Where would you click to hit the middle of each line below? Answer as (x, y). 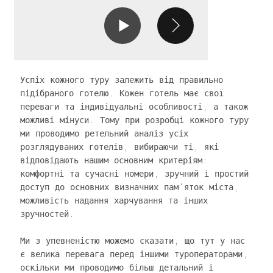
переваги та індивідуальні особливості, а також (134, 106)
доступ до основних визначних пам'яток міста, (129, 187)
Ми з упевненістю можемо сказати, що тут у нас (132, 240)
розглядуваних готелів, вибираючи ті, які (119, 147)
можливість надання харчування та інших (114, 200)
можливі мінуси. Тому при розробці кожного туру (134, 120)
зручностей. (47, 214)
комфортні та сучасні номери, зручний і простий (134, 173)
